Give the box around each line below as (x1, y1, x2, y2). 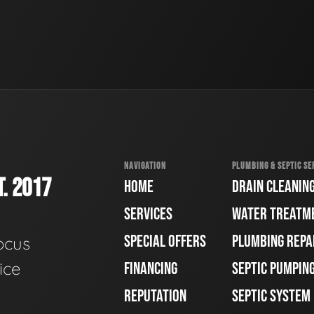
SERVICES (124, 204, 172, 225)
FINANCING (124, 259, 177, 280)
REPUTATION (124, 286, 186, 307)
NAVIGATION (124, 159, 166, 172)
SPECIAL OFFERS (124, 231, 206, 252)
